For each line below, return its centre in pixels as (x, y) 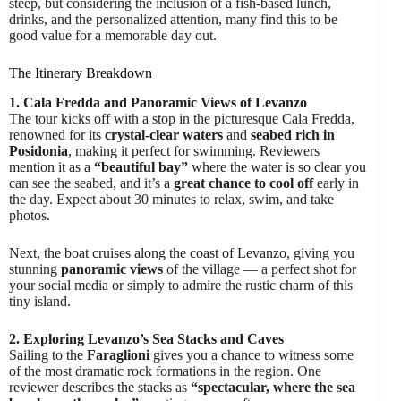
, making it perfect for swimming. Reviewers (194, 150)
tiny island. (40, 301)
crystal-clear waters (164, 134)
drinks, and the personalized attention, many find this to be (173, 19)
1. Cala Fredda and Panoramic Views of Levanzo (158, 102)
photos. (30, 215)
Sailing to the (48, 354)
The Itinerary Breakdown (81, 73)
